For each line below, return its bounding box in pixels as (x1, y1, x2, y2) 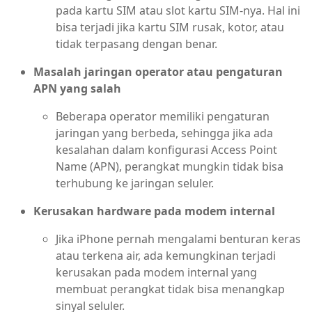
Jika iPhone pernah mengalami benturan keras (56, 231, 301, 247)
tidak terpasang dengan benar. (56, 36, 217, 52)
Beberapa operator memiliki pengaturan (56, 108, 270, 124)
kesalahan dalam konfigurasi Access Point (56, 141, 277, 157)
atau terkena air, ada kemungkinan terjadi (56, 247, 276, 263)
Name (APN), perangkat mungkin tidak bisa (56, 158, 283, 174)
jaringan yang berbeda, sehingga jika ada (56, 125, 273, 141)
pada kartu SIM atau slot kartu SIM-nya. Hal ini (56, 2, 300, 18)
